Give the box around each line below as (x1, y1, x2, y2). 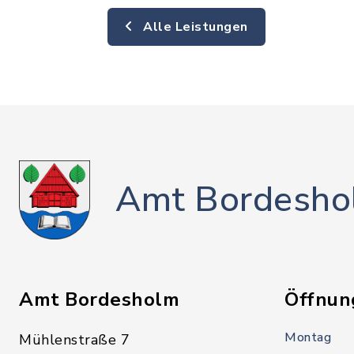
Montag (284, 329, 331, 346)
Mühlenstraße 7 (19, 330, 130, 349)
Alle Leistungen (139, 18, 248, 36)
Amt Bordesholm (19, 287, 179, 312)
